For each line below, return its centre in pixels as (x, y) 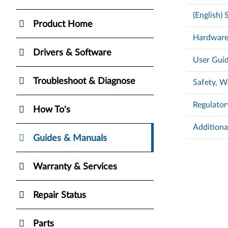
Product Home (63, 24)
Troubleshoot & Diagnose (84, 81)
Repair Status (60, 195)
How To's (52, 110)
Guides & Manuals (70, 138)
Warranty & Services (75, 167)
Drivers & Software (72, 53)
